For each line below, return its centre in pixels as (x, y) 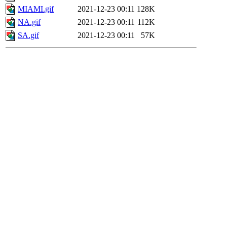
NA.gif (29, 22)
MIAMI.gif (36, 9)
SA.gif (28, 35)
